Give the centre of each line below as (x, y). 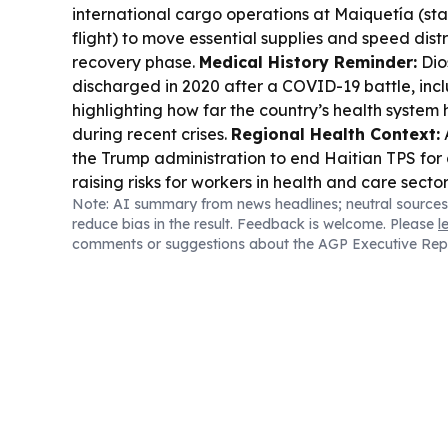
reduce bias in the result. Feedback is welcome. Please (255, 223)
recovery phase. (135, 61)
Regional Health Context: (335, 133)
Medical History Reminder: (308, 61)
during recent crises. (151, 133)
